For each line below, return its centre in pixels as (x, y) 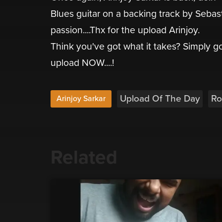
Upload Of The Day (160, 99)
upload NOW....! (82, 63)
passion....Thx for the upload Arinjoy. (125, 30)
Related (84, 158)
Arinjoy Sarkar (81, 99)
